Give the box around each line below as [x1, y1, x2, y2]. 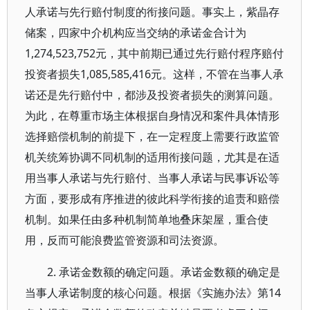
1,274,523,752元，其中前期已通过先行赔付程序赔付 [25, 46, 284, 61]
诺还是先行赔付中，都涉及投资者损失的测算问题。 [25, 87, 280, 102]
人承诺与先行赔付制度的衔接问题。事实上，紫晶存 [25, 4, 280, 19]
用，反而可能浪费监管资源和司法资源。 [25, 232, 224, 248]
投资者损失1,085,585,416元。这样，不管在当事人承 [25, 66, 284, 82]
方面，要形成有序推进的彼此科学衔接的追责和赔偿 [25, 191, 280, 206]
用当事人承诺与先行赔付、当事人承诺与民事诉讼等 [25, 170, 280, 185]
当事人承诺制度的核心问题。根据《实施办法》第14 [25, 285, 281, 300]
